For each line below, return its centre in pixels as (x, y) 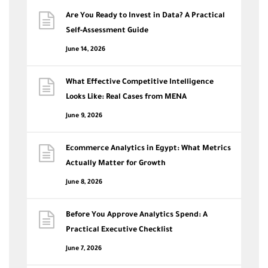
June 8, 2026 (84, 182)
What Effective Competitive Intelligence (140, 82)
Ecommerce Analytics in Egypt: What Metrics (148, 149)
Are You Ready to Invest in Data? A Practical (145, 16)
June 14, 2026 (86, 49)
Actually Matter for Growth (116, 164)
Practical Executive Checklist (119, 230)
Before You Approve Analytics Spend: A (137, 215)
